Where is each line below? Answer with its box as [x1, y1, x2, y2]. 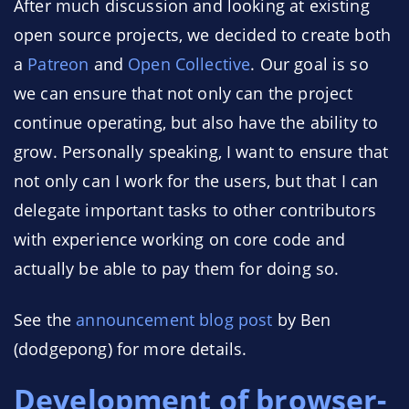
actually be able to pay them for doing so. [14, 257, 340, 279]
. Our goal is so [250, 53, 369, 75]
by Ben [272, 309, 331, 330]
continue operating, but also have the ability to [14, 111, 379, 133]
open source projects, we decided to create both [14, 24, 392, 46]
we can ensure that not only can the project [14, 82, 353, 104]
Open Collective [128, 53, 251, 75]
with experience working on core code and [14, 228, 345, 250]
